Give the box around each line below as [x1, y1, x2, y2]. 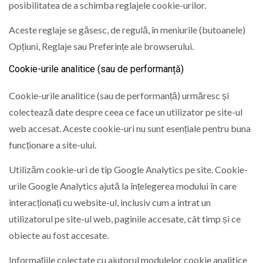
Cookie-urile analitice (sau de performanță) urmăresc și [9, 89, 229, 101]
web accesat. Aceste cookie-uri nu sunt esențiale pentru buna [9, 122, 251, 134]
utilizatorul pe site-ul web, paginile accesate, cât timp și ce [9, 213, 241, 225]
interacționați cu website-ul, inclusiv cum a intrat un [9, 197, 211, 208]
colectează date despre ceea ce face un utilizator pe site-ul [9, 106, 242, 117]
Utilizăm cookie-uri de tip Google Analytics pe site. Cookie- [9, 164, 248, 176]
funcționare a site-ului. [9, 139, 96, 150]
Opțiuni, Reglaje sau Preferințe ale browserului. [9, 41, 194, 52]
